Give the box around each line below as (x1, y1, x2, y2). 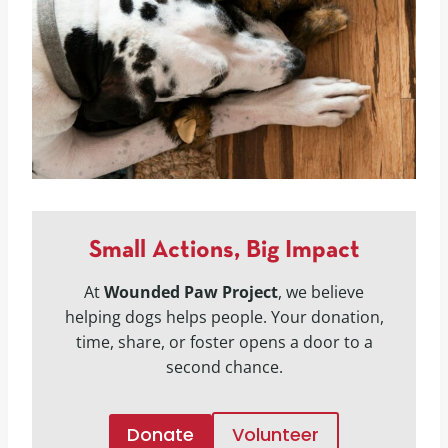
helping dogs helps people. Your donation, (64, 305, 384, 328)
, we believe (278, 280, 364, 303)
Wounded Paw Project (104, 280, 278, 303)
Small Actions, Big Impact (88, 239, 360, 263)
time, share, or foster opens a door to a (75, 330, 373, 353)
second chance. (165, 355, 283, 378)
